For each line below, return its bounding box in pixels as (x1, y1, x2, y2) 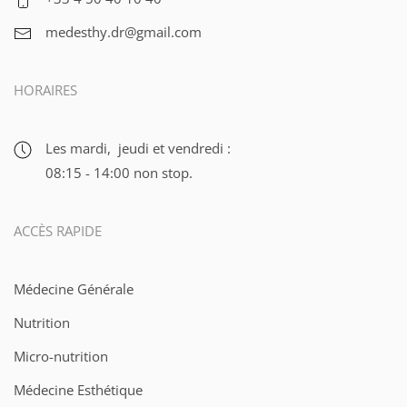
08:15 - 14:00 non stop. (45, 163, 193, 182)
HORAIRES (14, 80, 77, 99)
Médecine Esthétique (14, 380, 143, 399)
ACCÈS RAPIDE (14, 221, 102, 240)
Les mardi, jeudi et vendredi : (45, 138, 231, 157)
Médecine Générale (14, 279, 134, 298)
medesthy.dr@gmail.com (45, 22, 202, 41)
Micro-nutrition (14, 346, 108, 365)
